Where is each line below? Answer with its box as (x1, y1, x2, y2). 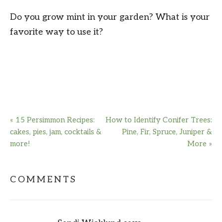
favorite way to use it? (10, 26, 103, 37)
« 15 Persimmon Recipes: (10, 115, 95, 124)
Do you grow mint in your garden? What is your (10, 11, 210, 22)
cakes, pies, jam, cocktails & (10, 127, 102, 136)
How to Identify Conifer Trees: (106, 115, 212, 124)
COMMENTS (10, 174, 77, 185)
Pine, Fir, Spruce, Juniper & (122, 127, 212, 136)
